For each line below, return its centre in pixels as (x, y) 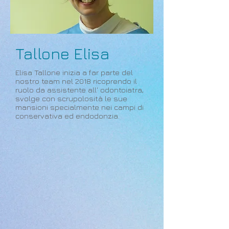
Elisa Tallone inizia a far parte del (74, 72)
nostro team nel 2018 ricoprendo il (76, 81)
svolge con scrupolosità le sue (71, 98)
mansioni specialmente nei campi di (79, 107)
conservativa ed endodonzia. (67, 116)
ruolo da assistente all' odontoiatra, (79, 90)
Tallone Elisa (62, 53)
